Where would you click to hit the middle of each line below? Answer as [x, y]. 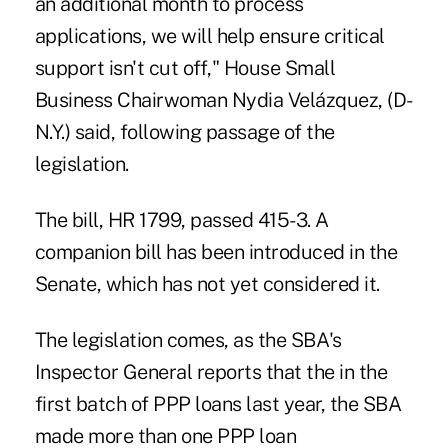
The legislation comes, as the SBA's [188, 340]
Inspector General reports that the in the [211, 372]
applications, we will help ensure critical [209, 36]
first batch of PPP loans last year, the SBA [218, 404]
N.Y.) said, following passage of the [184, 132]
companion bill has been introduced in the [216, 252]
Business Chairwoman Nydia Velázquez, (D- [223, 100]
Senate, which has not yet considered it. [207, 284]
